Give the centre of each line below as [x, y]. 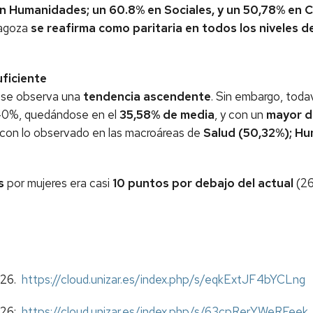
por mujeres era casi [58, 183]
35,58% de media [167, 115]
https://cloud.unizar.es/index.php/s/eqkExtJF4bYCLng [163, 279]
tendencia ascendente [147, 96]
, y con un [240, 115]
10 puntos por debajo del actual [203, 183]
